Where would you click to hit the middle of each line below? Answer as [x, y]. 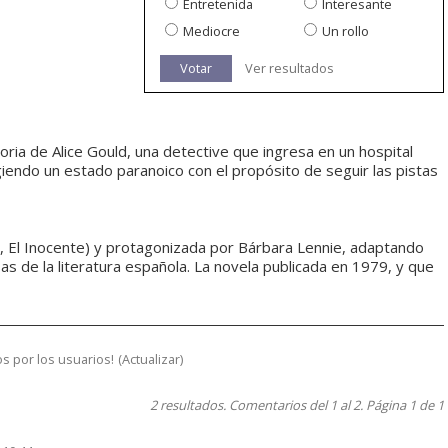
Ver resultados [289, 68]
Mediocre [211, 31]
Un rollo [345, 31]
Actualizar [151, 359]
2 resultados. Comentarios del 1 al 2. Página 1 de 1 [297, 405]
